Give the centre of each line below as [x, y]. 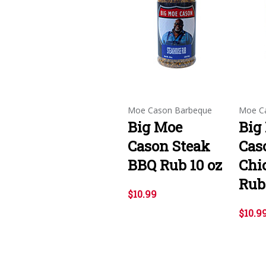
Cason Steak [169, 146]
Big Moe [155, 127]
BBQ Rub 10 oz [175, 165]
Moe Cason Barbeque [170, 110]
